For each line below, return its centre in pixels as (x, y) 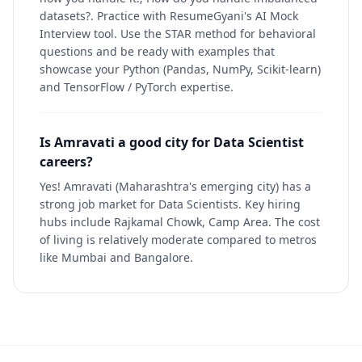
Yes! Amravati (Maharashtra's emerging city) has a (175, 186)
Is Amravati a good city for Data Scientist (172, 142)
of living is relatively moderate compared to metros (178, 240)
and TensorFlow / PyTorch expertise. (137, 87)
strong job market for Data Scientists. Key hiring (170, 204)
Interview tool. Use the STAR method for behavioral (178, 34)
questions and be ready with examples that (157, 51)
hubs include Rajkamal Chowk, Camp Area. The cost (180, 222)
